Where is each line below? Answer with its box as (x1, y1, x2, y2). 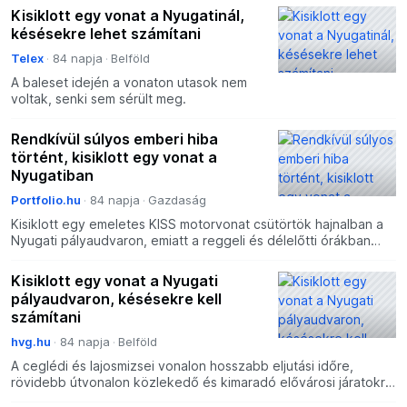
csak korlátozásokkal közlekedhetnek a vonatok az (11, 249, 325, 265)
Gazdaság (148, 193, 206, 208)
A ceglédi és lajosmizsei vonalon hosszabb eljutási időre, (11, 358, 353, 374)
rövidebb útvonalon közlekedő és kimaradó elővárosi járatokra (11, 374, 392, 391)
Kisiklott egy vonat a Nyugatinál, (11, 6, 244, 25)
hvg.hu (11, 334, 51, 350)
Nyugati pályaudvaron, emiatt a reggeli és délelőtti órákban (11, 233, 371, 249)
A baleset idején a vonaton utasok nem (11, 74, 247, 91)
